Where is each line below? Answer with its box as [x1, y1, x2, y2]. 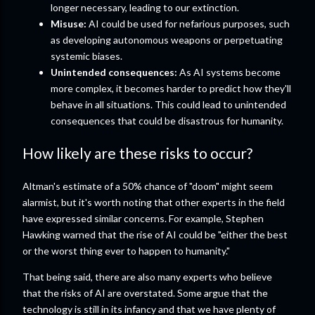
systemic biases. [51, 49, 122, 62]
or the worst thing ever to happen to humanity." [22, 244, 230, 257]
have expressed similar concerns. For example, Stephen [22, 212, 264, 224]
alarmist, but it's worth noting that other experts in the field [22, 195, 285, 208]
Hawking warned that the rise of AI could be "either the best [22, 228, 288, 240]
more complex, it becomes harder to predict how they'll [51, 82, 291, 94]
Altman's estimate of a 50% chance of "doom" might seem [22, 179, 273, 192]
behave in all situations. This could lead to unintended [51, 98, 286, 110]
